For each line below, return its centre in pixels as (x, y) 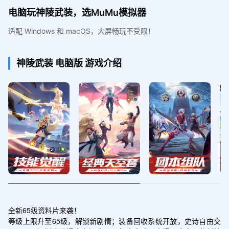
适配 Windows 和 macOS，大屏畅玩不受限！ (81, 31)
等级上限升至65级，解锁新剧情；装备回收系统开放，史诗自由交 (114, 221)
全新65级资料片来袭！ (44, 210)
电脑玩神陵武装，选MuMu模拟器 (77, 12)
